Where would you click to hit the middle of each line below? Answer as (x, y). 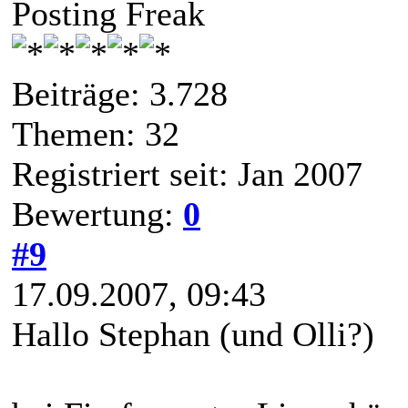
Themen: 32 (96, 133)
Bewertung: (97, 214)
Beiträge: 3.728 (120, 93)
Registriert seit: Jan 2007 (187, 173)
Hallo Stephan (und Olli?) (193, 334)
